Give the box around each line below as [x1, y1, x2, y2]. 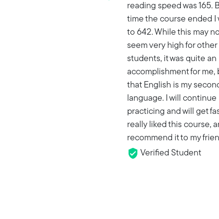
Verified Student [139, 149, 201, 158]
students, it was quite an [127, 54, 217, 64]
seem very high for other [127, 41, 217, 51]
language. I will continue [127, 94, 217, 104]
